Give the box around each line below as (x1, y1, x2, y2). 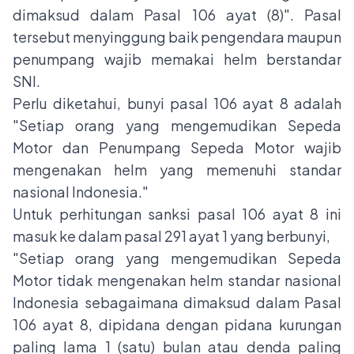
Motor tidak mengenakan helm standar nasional (13, 271, 341, 290)
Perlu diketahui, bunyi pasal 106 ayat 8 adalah (13, 94, 341, 113)
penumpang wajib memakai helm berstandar (13, 50, 341, 69)
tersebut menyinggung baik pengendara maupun (13, 28, 341, 47)
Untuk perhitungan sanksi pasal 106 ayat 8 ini (13, 205, 341, 224)
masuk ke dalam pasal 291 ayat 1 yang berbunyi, (13, 227, 330, 246)
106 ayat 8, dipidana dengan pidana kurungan (13, 315, 341, 334)
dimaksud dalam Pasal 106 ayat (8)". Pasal (13, 6, 341, 24)
